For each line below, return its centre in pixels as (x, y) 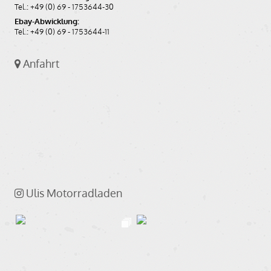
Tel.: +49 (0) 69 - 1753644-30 (64, 7)
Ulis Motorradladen (73, 193)
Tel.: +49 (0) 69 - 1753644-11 (62, 32)
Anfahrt (40, 63)
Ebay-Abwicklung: (47, 21)
